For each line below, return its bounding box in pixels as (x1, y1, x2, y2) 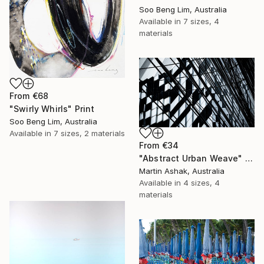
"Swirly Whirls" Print (9, 103, 95, 114)
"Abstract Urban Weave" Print (245, 153, 253, 163)
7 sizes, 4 (183, 16, 219, 26)
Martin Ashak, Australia (139, 166, 225, 176)
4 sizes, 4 (183, 177, 220, 187)
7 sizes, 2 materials (54, 128, 125, 138)
